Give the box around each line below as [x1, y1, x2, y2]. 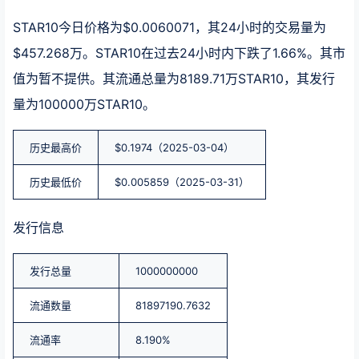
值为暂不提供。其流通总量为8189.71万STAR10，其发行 [13, 71, 335, 87]
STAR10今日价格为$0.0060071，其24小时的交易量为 [13, 19, 326, 35]
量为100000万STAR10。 [13, 96, 155, 112]
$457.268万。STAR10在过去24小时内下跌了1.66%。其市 [13, 45, 345, 61]
